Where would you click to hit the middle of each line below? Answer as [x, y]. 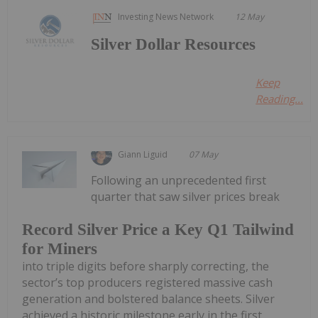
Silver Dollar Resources [174, 45]
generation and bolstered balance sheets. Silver [148, 298]
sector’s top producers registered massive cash [147, 282]
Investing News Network [166, 17]
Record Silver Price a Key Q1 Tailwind [158, 229]
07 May [204, 155]
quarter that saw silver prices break [186, 197]
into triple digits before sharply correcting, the [146, 266]
